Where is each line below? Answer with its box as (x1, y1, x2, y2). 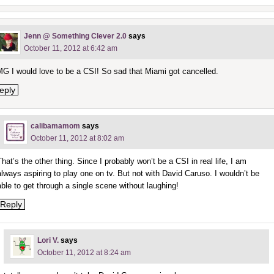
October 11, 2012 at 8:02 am (30, 133, 124, 143)
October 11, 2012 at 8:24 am (37, 248, 131, 257)
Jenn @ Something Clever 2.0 (23, 31, 127, 40)
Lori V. (37, 235, 59, 245)
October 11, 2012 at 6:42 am (23, 43, 117, 53)
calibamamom (30, 121, 80, 130)
